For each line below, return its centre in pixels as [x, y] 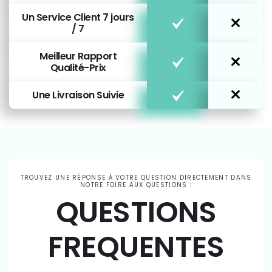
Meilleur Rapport [78, 56]
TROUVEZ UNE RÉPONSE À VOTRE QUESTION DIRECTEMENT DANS [136, 177]
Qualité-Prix [78, 67]
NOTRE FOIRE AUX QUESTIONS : [136, 185]
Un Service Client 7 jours [78, 17]
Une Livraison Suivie [78, 95]
